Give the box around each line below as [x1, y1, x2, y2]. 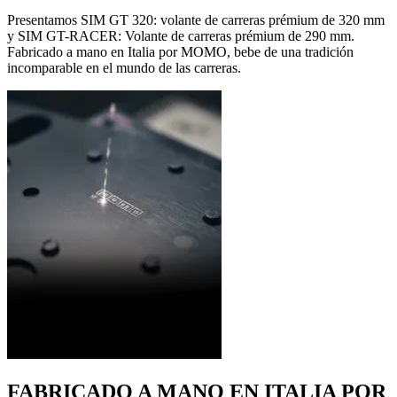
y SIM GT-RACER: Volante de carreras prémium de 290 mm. [7, 27, 354, 43]
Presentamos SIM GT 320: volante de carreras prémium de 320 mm [7, 12, 385, 27]
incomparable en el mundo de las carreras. [7, 59, 241, 75]
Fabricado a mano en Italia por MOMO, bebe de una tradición [7, 43, 354, 59]
